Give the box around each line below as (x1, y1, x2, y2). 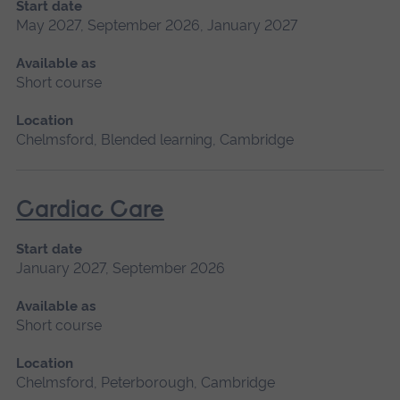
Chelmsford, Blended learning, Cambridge (15, 130, 294, 148)
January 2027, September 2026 (15, 259, 225, 277)
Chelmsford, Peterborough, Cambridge (15, 373, 275, 391)
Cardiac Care (15, 198, 164, 223)
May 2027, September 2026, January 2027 (15, 16, 297, 34)
